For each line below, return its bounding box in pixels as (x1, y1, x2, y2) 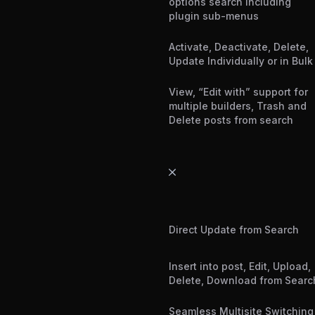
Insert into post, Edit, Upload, (169, 260, 311, 273)
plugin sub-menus (169, 10, 259, 22)
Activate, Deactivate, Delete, (169, 41, 309, 53)
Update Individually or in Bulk (169, 55, 313, 67)
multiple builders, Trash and (169, 100, 307, 112)
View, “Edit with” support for (169, 86, 308, 98)
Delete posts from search (169, 114, 293, 127)
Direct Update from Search (169, 224, 299, 236)
